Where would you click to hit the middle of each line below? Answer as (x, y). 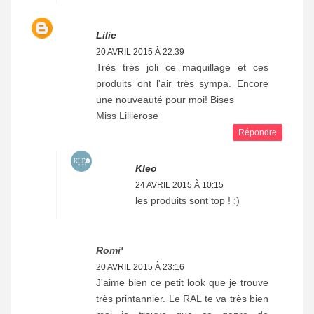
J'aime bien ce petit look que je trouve (182, 282)
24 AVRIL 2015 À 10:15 (179, 185)
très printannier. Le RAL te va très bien (182, 298)
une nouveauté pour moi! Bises (165, 99)
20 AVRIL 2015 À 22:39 (140, 52)
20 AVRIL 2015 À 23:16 (140, 267)
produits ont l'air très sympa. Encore (182, 83)
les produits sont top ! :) (187, 200)
